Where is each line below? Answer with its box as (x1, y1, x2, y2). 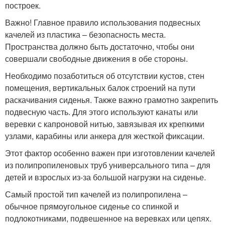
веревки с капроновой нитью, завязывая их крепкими (5, 118, 204, 130)
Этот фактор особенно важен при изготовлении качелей (5, 147, 215, 159)
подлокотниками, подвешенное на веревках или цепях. (5, 212, 211, 224)
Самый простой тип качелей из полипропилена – (5, 188, 187, 200)
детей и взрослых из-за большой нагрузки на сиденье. (5, 171, 206, 183)
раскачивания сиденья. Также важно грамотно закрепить (5, 94, 218, 105)
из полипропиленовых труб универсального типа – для (5, 159, 210, 171)
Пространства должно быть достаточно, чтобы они (5, 41, 194, 52)
